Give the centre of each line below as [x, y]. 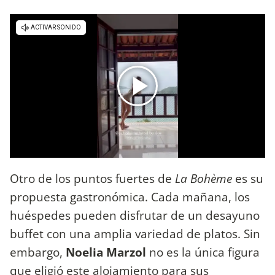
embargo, [38, 252]
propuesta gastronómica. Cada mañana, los [130, 196]
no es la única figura [203, 252]
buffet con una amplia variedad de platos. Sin [135, 233]
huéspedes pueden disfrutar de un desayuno [135, 215]
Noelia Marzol [106, 252]
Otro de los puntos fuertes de [92, 178]
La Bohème [203, 178]
